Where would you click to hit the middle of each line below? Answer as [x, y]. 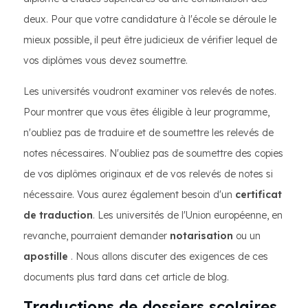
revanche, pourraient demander [95, 236]
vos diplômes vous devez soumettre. [106, 60]
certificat [258, 195]
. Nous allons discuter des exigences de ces [168, 256]
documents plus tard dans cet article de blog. [126, 277]
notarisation [200, 236]
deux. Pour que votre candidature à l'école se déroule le [150, 19]
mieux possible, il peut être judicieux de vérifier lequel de [150, 40]
